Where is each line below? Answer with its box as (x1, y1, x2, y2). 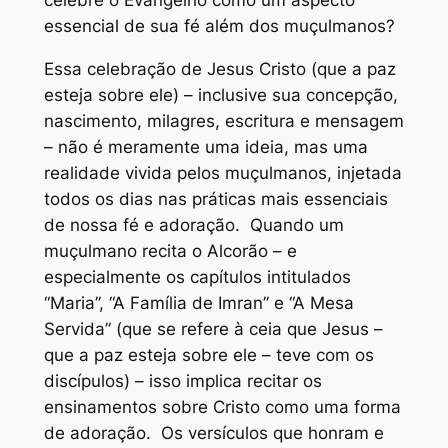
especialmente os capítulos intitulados (43, 267, 351, 288)
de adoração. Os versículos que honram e (43, 423, 384, 444)
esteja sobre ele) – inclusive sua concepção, (43, 85, 398, 106)
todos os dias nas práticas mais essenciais (43, 189, 388, 210)
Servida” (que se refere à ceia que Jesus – (43, 319, 383, 340)
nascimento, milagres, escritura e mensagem (43, 111, 404, 132)
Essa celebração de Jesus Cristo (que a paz (43, 59, 396, 80)
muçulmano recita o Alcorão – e (43, 241, 297, 262)
